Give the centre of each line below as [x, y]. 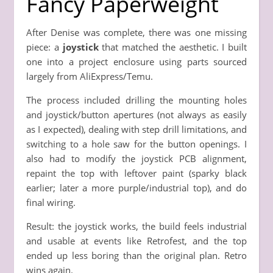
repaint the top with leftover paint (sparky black [136, 173]
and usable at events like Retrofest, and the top [136, 240]
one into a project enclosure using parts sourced [136, 61]
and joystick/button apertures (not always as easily [136, 114]
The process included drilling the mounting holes [136, 100]
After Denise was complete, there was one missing [136, 32]
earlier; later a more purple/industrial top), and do [136, 187]
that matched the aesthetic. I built [172, 47]
